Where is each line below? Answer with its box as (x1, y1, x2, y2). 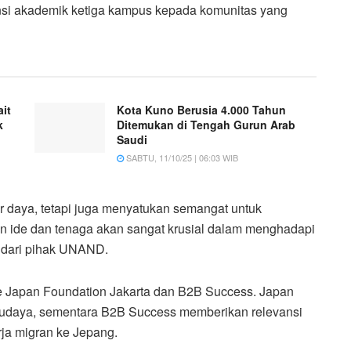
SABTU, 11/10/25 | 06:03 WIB (124, 150, 238, 164)
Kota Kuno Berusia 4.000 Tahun (117, 101, 286, 118)
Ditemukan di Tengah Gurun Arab (117, 116, 295, 132)
